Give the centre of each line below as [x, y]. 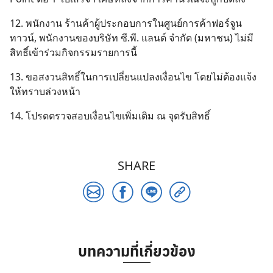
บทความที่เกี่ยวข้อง [136, 250]
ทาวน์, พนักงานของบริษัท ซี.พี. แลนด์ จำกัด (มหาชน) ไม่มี [132, 38]
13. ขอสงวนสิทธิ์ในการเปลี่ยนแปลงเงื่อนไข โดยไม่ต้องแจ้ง [133, 77]
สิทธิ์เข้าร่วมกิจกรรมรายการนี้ [73, 52]
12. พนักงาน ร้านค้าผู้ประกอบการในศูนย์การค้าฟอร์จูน [126, 23]
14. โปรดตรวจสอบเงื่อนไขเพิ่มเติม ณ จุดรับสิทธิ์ [110, 116]
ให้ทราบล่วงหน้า [45, 91]
